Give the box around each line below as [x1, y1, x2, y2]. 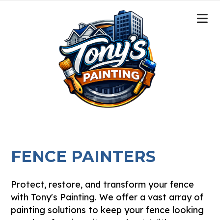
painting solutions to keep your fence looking [11, 204, 204, 216]
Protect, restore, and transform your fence [11, 178, 194, 190]
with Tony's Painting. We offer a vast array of [11, 191, 204, 203]
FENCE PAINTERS [11, 146, 156, 166]
